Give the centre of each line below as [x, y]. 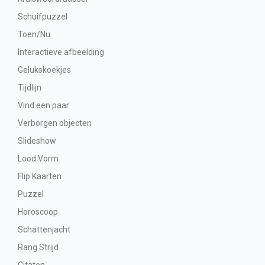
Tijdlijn [30, 88]
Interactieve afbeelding [61, 52]
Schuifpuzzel [43, 17]
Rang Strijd [38, 247]
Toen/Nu [34, 34]
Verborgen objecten [55, 123]
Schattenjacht [44, 230]
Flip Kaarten [40, 176]
